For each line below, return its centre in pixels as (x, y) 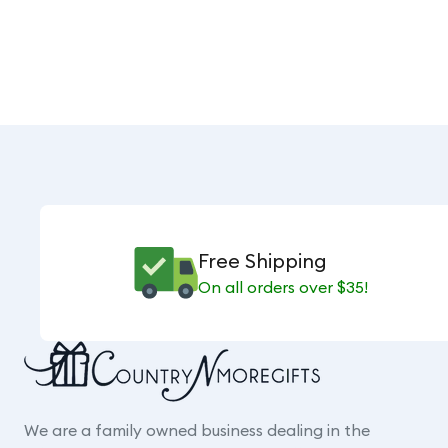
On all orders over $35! (282, 287)
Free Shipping (262, 260)
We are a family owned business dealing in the (197, 430)
